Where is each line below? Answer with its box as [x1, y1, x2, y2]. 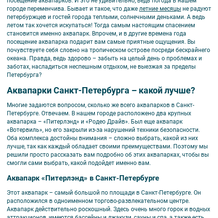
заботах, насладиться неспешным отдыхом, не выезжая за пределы [7, 63, 196, 70]
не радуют [181, 5, 211, 12]
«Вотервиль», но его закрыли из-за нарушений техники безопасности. [7, 127, 200, 134]
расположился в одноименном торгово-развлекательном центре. [7, 198, 190, 205]
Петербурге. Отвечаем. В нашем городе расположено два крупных [7, 110, 191, 117]
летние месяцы [139, 5, 181, 12]
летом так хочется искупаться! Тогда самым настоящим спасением [7, 21, 195, 29]
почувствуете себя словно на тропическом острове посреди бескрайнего [7, 46, 210, 54]
